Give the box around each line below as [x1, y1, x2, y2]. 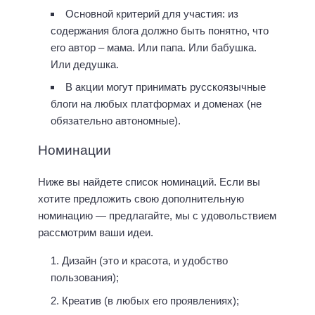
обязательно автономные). [51, 114, 181, 127]
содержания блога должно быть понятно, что [51, 25, 269, 37]
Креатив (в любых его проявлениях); [62, 295, 239, 307]
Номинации [38, 142, 111, 157]
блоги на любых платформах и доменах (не [51, 97, 262, 110]
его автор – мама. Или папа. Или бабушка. [51, 41, 257, 54]
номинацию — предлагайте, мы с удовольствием [38, 209, 276, 221]
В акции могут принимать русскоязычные [65, 80, 266, 93]
